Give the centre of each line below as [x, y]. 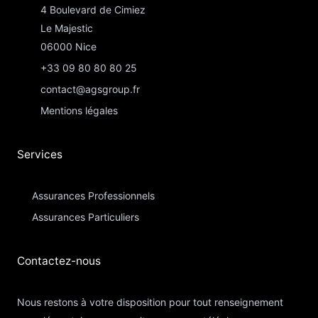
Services [40, 155]
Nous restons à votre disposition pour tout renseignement [150, 302]
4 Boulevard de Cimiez [93, 10]
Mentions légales [79, 111]
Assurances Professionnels [94, 196]
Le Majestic [67, 28]
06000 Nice [69, 47]
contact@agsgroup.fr [91, 89]
